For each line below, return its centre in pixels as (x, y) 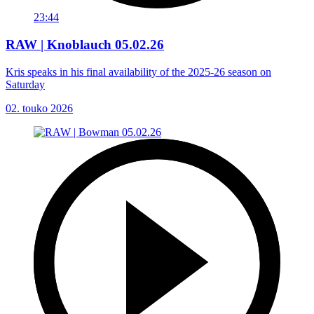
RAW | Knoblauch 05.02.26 (85, 44)
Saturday (25, 84)
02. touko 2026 (39, 108)
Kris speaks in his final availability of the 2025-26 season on (138, 71)
